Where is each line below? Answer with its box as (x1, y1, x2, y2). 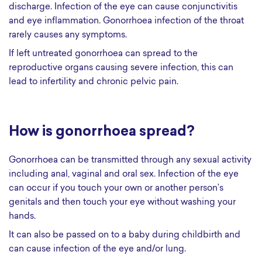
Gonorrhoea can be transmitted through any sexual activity (9, 156, 251, 165)
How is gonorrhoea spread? (9, 125, 195, 139)
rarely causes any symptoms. (9, 31, 127, 40)
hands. (9, 212, 36, 221)
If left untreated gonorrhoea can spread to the (9, 50, 198, 58)
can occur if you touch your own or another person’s (9, 184, 223, 193)
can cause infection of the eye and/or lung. (9, 245, 186, 254)
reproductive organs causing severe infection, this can (9, 64, 233, 73)
